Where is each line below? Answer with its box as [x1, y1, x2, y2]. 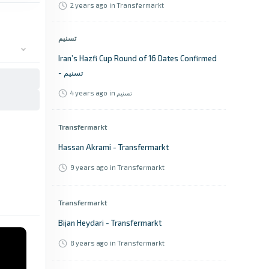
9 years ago [70, 163, 108, 171]
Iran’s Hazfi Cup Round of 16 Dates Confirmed [58, 53, 217, 63]
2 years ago [70, 1, 107, 9]
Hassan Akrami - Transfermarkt [58, 142, 169, 152]
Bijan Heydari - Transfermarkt [58, 218, 162, 228]
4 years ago [70, 89, 107, 97]
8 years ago [70, 239, 108, 247]
